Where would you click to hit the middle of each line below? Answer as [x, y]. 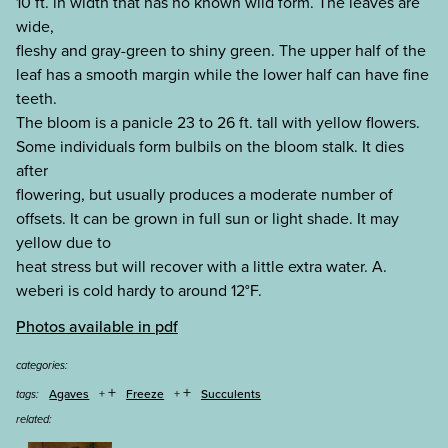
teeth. [36, 98]
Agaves [69, 394]
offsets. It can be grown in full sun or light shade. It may [207, 218]
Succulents [230, 394]
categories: [42, 365]
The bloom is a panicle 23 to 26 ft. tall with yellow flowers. [218, 122]
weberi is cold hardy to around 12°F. [139, 290]
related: [34, 418]
